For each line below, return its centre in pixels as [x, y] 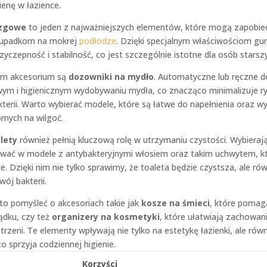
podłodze [97, 41]
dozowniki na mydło [111, 77]
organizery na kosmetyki [105, 217]
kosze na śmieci [175, 203]
